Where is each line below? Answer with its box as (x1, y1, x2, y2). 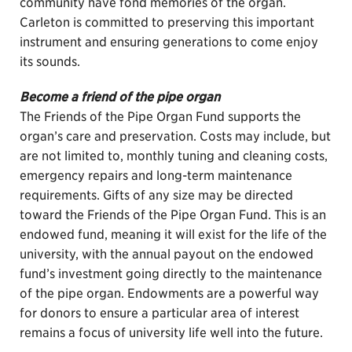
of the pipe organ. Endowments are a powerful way (20, 286, 319, 301)
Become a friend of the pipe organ (20, 90, 220, 104)
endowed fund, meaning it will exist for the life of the (20, 227, 327, 242)
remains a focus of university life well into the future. (20, 325, 323, 340)
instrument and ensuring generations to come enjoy (20, 35, 318, 49)
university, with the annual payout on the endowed (20, 247, 313, 262)
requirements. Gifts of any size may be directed (20, 188, 293, 203)
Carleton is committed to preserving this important (20, 15, 314, 30)
